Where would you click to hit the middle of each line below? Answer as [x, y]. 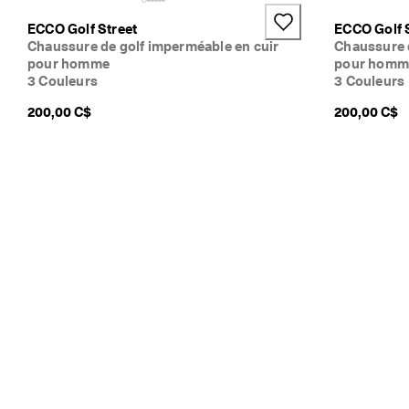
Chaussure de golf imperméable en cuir [153, 46]
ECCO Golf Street [83, 29]
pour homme [68, 63]
